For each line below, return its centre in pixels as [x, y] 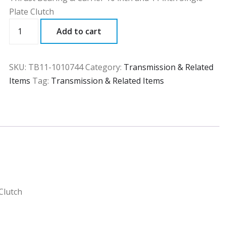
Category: [105, 67]
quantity [26, 38]
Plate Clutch [32, 12]
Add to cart [79, 31]
